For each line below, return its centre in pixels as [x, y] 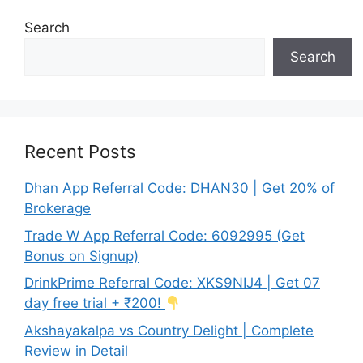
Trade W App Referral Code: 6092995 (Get [164, 235]
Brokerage [58, 208]
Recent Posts [80, 152]
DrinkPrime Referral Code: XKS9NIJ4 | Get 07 [172, 283]
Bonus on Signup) [81, 256]
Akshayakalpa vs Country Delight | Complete [169, 330]
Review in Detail [76, 350]
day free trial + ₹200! [95, 303]
